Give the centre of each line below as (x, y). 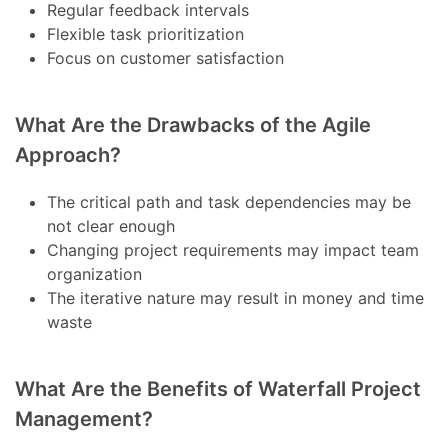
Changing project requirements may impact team (233, 250)
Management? (84, 419)
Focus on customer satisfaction (166, 58)
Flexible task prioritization (146, 34)
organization (95, 274)
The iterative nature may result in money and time (236, 298)
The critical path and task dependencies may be (229, 202)
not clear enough (111, 226)
